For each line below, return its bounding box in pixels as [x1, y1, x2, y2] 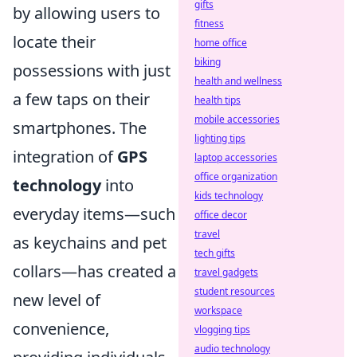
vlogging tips [194, 323, 250, 336]
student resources [194, 284, 275, 298]
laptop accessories [194, 151, 277, 164]
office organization [194, 170, 277, 183]
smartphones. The [13, 116, 147, 139]
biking [194, 55, 221, 69]
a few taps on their [13, 88, 150, 110]
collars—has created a [13, 260, 176, 282]
